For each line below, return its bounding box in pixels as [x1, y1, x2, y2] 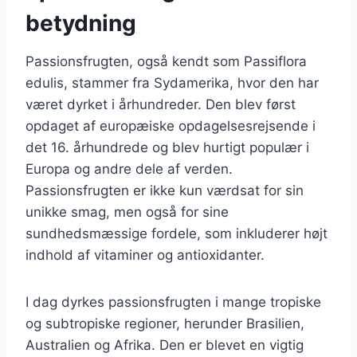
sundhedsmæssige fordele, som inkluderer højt [25, 225, 328, 241]
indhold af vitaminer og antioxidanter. [25, 246, 265, 263]
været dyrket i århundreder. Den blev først [25, 96, 296, 112]
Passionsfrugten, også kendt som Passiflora [25, 53, 307, 69]
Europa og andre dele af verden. [25, 160, 233, 177]
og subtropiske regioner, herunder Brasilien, [25, 315, 304, 331]
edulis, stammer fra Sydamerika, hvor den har [25, 74, 319, 91]
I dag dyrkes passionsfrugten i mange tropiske [25, 293, 321, 310]
